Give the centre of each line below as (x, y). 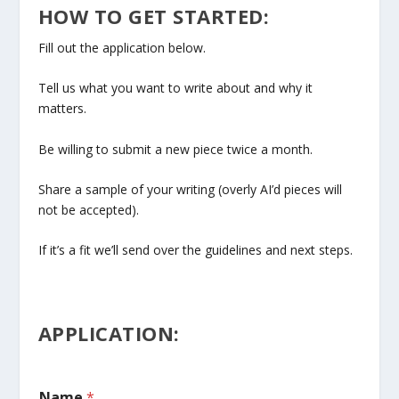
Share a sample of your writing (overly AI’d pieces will (190, 189)
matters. (62, 109)
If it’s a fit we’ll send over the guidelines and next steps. (195, 250)
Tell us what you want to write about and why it (175, 88)
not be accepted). (88, 209)
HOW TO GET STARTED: (154, 16)
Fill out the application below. (122, 47)
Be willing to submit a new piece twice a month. (175, 149)
